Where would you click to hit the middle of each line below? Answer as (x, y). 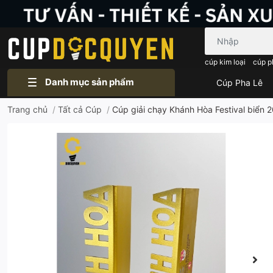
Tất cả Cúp (80, 109)
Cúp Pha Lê (239, 82)
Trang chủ (27, 109)
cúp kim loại (225, 62)
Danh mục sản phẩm (90, 82)
